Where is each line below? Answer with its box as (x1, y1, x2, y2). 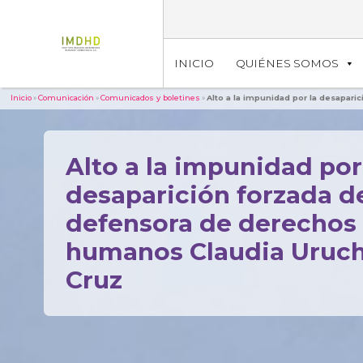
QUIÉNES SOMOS (235, 57, 339, 70)
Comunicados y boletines (100, 93, 201, 103)
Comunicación (38, 93, 95, 103)
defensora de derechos (65, 208, 357, 238)
